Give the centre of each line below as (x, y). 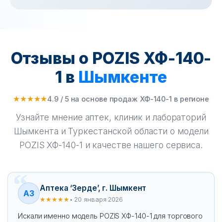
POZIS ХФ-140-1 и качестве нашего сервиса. (111, 145)
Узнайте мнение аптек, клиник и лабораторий (111, 117)
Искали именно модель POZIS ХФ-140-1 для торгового (111, 216)
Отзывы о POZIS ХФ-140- (111, 58)
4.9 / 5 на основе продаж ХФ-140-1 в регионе (128, 99)
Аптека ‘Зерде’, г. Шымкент (93, 188)
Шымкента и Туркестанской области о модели (111, 131)
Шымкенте (122, 77)
